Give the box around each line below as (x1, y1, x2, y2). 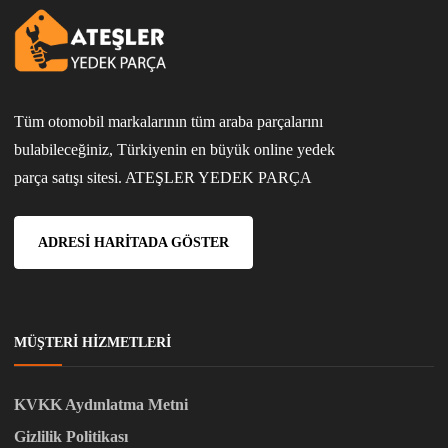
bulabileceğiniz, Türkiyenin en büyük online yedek (14, 140, 335, 158)
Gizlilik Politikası (14, 427, 128, 445)
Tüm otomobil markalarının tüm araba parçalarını (14, 112, 323, 130)
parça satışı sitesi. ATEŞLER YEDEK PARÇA (14, 168, 312, 186)
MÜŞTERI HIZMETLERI (14, 334, 171, 350)
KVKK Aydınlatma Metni (14, 395, 188, 413)
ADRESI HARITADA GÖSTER (38, 234, 229, 250)
